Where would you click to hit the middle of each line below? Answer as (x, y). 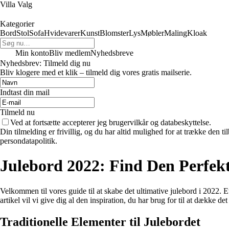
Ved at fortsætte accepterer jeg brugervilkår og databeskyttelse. (111, 122)
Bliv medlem (70, 53)
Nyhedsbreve (112, 53)
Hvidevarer (62, 33)
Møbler (152, 33)
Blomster (114, 33)
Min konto (32, 53)
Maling (176, 33)
